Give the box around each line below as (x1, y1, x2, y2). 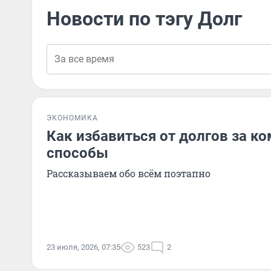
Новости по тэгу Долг (47, 7, 242, 30)
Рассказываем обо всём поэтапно (47, 167, 211, 180)
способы (47, 145, 108, 162)
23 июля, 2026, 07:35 (47, 243, 120, 252)
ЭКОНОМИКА (47, 114, 98, 122)
